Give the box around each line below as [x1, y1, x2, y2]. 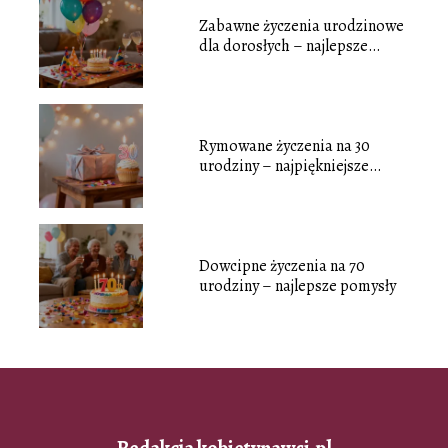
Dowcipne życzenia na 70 [198, 254, 365, 277]
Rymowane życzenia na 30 [198, 134, 370, 157]
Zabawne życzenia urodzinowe [198, 14, 404, 37]
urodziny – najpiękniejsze [198, 154, 369, 177]
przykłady [198, 174, 264, 197]
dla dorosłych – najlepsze [198, 34, 368, 57]
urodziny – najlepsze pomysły [198, 274, 396, 297]
